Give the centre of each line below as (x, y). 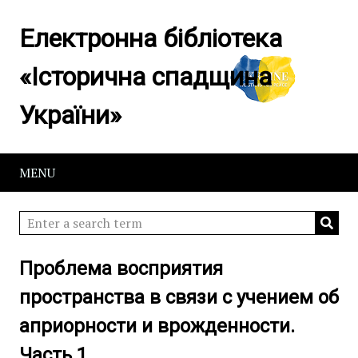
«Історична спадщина (145, 77)
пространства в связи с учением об (179, 297)
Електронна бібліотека (151, 38)
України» (70, 115)
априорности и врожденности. (157, 326)
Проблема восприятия (121, 268)
